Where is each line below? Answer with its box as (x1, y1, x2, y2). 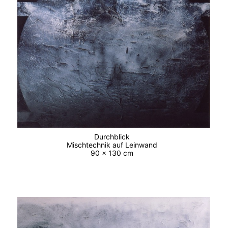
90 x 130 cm (90, 149, 137, 158)
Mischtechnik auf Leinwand (66, 140, 161, 150)
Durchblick (94, 132, 134, 141)
